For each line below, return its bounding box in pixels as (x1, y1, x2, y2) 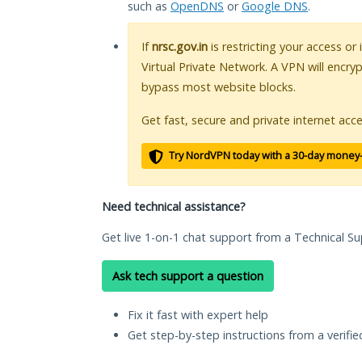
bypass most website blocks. (141, 79, 296, 95)
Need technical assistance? (102, 199, 246, 215)
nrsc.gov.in (152, 39, 208, 55)
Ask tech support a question (112, 268, 263, 284)
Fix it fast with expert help (128, 307, 268, 323)
